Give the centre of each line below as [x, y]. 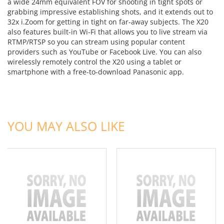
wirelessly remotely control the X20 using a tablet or [94, 62]
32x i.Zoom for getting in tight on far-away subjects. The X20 [108, 22]
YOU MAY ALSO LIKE [66, 126]
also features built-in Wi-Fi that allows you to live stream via [107, 32]
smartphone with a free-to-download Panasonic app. [96, 72]
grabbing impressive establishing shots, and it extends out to [110, 12]
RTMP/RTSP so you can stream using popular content [96, 42]
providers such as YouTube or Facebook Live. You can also [104, 52]
